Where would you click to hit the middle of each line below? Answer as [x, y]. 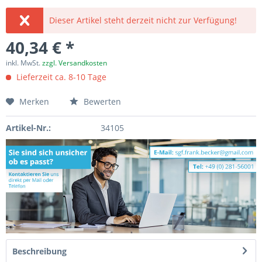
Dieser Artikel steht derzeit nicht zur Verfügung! [143, 20]
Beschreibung [39, 251]
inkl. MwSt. [24, 63]
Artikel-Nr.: [28, 128]
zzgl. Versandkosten [75, 63]
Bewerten [101, 101]
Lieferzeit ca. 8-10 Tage [60, 77]
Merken [34, 101]
